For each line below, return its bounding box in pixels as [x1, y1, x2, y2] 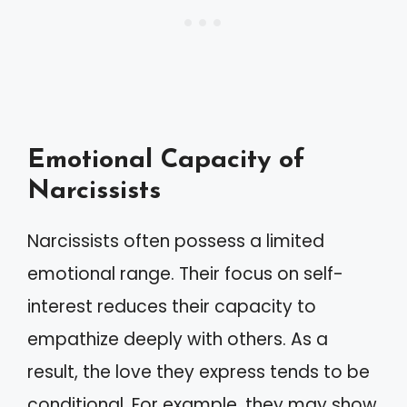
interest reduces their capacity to [27, 294, 316, 319]
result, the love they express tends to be [27, 360, 370, 384]
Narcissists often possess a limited [27, 229, 324, 253]
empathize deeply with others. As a [27, 327, 328, 352]
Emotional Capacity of [27, 147, 304, 174]
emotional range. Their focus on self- [27, 262, 343, 286]
